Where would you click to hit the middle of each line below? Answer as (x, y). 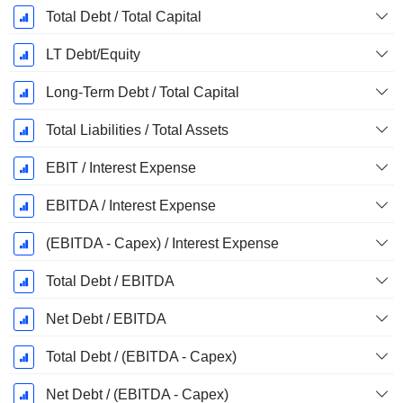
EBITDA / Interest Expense (130, 206)
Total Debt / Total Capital (123, 17)
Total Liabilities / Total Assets (137, 130)
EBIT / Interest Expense (121, 168)
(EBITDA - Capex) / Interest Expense (162, 244)
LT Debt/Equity (93, 55)
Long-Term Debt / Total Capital (142, 93)
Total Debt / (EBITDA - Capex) (141, 357)
